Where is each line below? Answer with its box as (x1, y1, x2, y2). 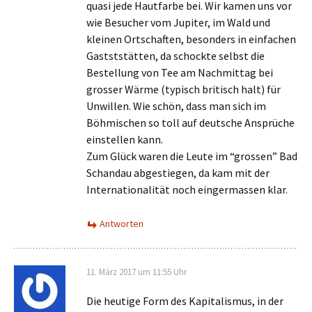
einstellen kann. (86, 132, 163, 146)
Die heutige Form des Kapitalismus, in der (86, 294, 283, 308)
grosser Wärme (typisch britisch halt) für (86, 82, 281, 96)
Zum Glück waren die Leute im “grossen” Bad (86, 149, 297, 163)
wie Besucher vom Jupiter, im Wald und (86, 15, 270, 29)
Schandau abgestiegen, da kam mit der (86, 166, 270, 180)
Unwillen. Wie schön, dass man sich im (86, 99, 266, 113)
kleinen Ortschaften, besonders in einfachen (86, 32, 296, 46)
